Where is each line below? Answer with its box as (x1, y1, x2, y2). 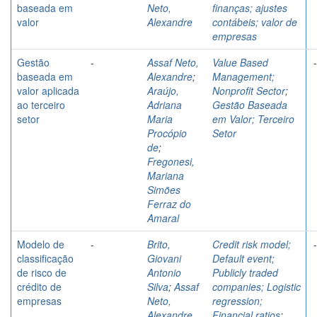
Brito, (147, 236, 171, 251)
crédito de (17, 279, 62, 294)
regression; (212, 293, 263, 308)
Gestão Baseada (212, 97, 287, 112)
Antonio (147, 265, 181, 279)
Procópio (147, 125, 187, 140)
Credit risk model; (212, 236, 291, 251)
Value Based (212, 54, 268, 69)
